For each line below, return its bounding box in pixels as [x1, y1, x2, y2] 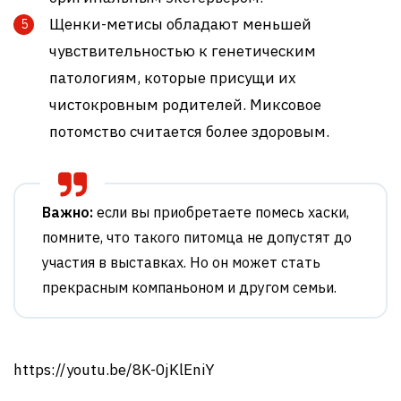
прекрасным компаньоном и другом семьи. [42, 278, 337, 297]
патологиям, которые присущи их [49, 68, 296, 89]
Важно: [42, 203, 93, 222]
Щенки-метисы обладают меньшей [49, 14, 311, 35]
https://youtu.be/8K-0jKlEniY [13, 360, 214, 380]
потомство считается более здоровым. [49, 122, 329, 142]
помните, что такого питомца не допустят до [42, 228, 352, 247]
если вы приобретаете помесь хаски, [93, 203, 349, 222]
